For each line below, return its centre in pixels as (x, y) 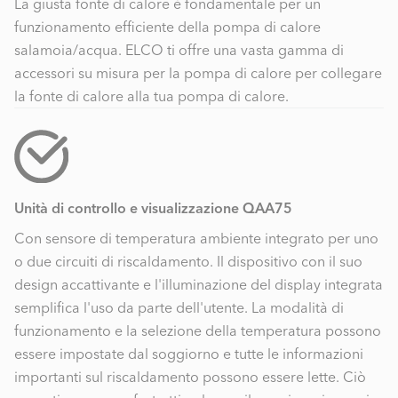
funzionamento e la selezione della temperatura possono (198, 331)
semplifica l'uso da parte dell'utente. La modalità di (179, 308)
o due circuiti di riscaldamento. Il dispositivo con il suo (188, 262)
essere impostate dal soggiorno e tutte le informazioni (189, 354)
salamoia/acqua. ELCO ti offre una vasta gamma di (179, 49)
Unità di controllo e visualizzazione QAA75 (153, 208)
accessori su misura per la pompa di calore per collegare (198, 72)
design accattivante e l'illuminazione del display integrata (199, 285)
